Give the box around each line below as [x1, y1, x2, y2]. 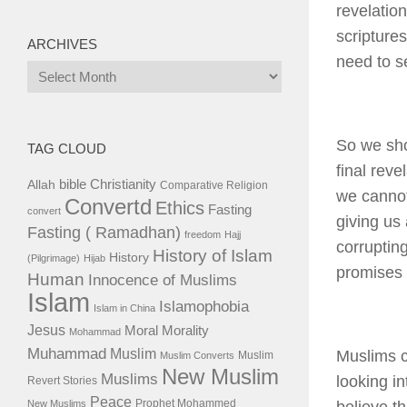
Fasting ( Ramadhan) [27, 223, 181, 242]
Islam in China [94, 303, 155, 313]
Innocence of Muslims [88, 272, 237, 289]
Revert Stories [27, 374, 97, 387]
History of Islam [153, 246, 273, 265]
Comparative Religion [160, 179, 268, 192]
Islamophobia [159, 297, 249, 315]
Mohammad [69, 326, 121, 337]
